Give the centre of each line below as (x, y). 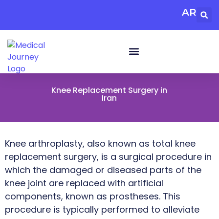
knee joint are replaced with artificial (84, 183)
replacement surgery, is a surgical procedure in (108, 157)
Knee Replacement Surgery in (109, 90)
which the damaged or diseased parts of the (103, 170)
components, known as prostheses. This (93, 196)
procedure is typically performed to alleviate (102, 209)
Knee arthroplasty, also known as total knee (100, 143)
